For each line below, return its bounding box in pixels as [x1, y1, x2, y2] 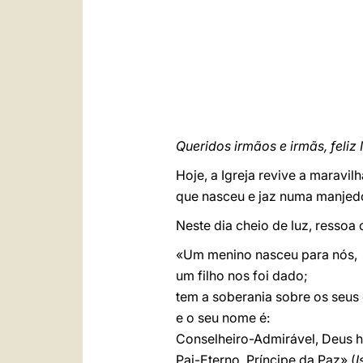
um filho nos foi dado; [176, 267, 308, 284]
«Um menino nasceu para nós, [176, 246, 357, 263]
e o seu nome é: [176, 310, 270, 326]
